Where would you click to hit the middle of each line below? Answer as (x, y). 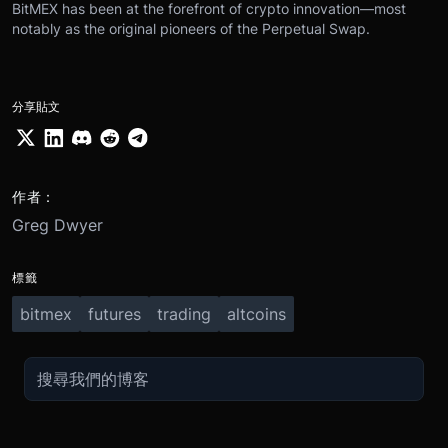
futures (114, 313)
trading (184, 313)
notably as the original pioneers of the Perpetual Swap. (191, 29)
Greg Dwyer (57, 224)
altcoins (256, 313)
